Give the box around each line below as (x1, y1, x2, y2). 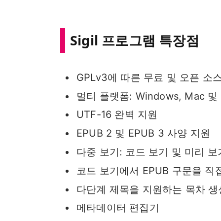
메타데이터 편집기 (76, 202, 159, 214)
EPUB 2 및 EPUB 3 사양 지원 (76, 127, 211, 140)
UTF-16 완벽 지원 (76, 109, 158, 121)
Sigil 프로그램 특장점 (70, 31, 199, 49)
